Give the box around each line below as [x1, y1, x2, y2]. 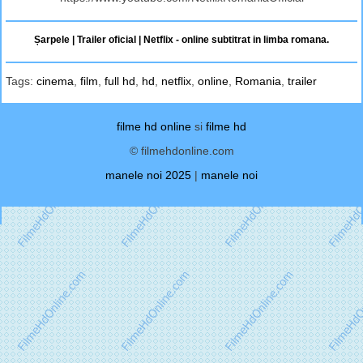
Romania [235, 74, 281, 88]
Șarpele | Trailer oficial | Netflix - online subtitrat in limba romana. [34, 33, 329, 45]
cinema [36, 74, 74, 88]
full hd [105, 74, 135, 88]
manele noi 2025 [105, 168, 191, 181]
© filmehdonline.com [129, 143, 234, 157]
